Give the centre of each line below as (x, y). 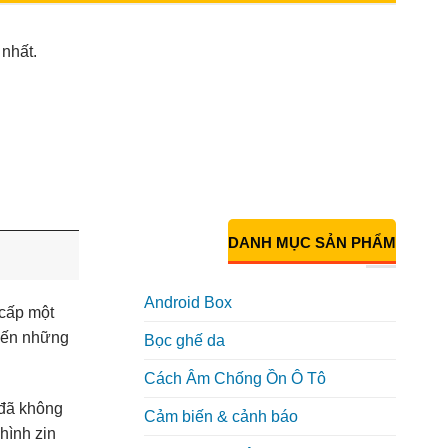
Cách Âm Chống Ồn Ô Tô (234, 379)
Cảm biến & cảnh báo (220, 417)
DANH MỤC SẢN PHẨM (312, 242)
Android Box (187, 303)
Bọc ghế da (184, 341)
